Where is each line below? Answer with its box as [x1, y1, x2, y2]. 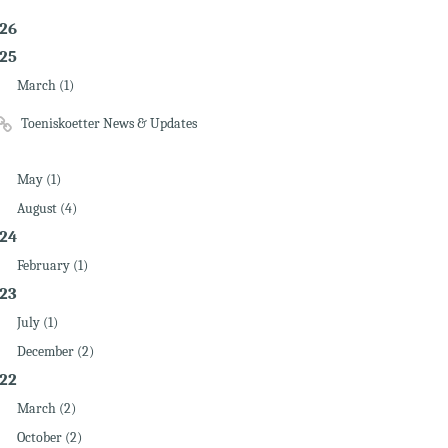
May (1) [16, 171, 61, 188]
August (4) [16, 200, 77, 217]
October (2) [16, 429, 82, 446]
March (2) [16, 400, 76, 417]
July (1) [16, 314, 58, 331]
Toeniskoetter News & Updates [20, 115, 197, 132]
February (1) [16, 257, 88, 274]
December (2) [16, 343, 94, 360]
